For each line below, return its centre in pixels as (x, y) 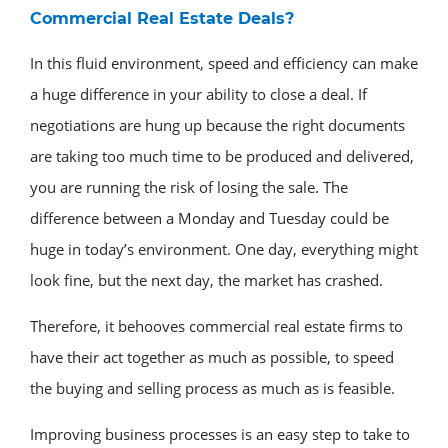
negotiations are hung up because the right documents (217, 124)
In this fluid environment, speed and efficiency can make (224, 62)
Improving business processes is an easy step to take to (220, 433)
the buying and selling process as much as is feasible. (212, 387)
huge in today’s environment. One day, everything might (224, 248)
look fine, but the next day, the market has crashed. (208, 279)
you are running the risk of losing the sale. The (189, 186)
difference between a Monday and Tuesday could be (209, 217)
